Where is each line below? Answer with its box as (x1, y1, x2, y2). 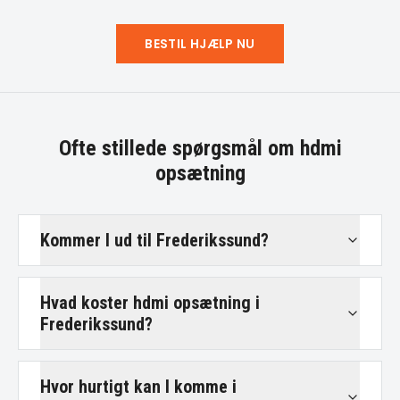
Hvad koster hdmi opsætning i (40, 292, 260, 313)
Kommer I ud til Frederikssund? (40, 229, 269, 251)
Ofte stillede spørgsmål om (58, 136, 300, 161)
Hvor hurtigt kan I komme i (40, 376, 237, 397)
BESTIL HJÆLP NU (145, 35, 255, 53)
